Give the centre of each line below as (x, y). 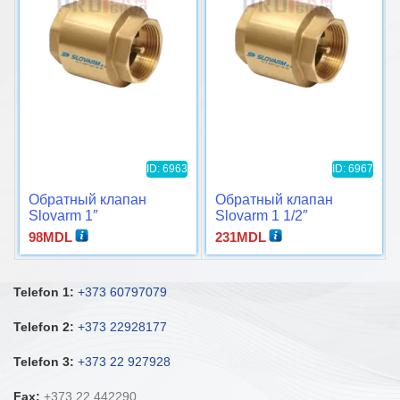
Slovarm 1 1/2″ (261, 215)
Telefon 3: (44, 361)
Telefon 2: (44, 326)
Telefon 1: (44, 292)
